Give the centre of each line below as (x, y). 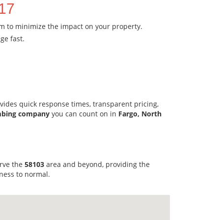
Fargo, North (140, 114)
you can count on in (84, 114)
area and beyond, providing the (97, 164)
